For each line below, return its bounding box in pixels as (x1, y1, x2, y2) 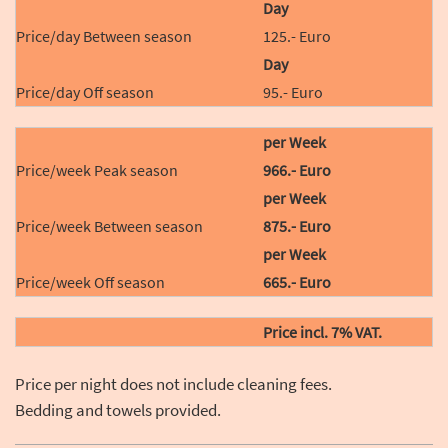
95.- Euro (263, 82, 324, 103)
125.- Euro (263, 26, 332, 47)
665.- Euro (263, 272, 332, 293)
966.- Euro (263, 160, 332, 181)
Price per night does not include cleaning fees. (15, 373, 332, 396)
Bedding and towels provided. (15, 399, 221, 422)
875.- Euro (263, 216, 332, 237)
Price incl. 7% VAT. (263, 322, 383, 343)
